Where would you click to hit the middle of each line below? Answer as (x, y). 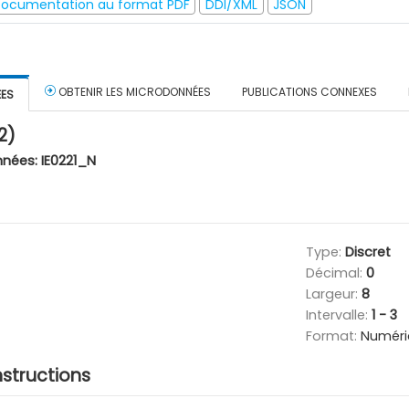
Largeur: (333, 294)
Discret (367, 252)
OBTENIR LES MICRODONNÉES (133, 91)
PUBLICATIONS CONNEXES (309, 91)
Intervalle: (338, 315)
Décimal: (336, 273)
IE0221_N (68, 160)
